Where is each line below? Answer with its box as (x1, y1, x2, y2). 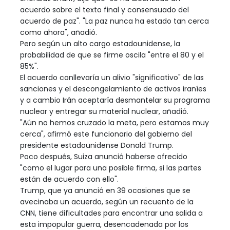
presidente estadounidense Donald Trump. (20, 140, 174, 151)
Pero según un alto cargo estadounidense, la (20, 39, 180, 49)
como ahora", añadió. (20, 27, 97, 38)
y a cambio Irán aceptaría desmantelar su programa (20, 95, 210, 106)
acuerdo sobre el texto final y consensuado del (20, 5, 189, 15)
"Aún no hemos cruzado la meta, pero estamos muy (20, 118, 209, 128)
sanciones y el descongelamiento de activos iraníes (20, 84, 206, 94)
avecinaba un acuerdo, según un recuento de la (20, 197, 194, 207)
